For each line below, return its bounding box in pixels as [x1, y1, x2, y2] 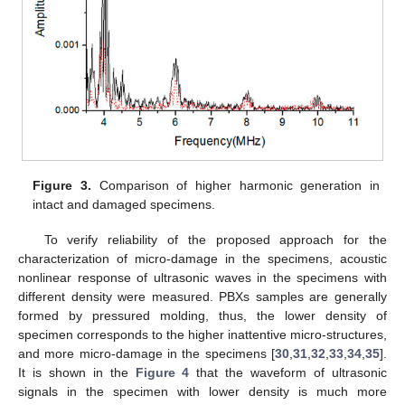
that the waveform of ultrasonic [189, 364, 388, 380]
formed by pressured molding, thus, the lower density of [18, 307, 387, 323]
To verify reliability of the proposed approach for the [43, 231, 387, 247]
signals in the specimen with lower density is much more [18, 383, 387, 399]
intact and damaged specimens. [33, 197, 216, 212]
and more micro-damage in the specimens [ [18, 345, 275, 361]
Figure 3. [33, 178, 91, 193]
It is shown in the [18, 364, 136, 380]
